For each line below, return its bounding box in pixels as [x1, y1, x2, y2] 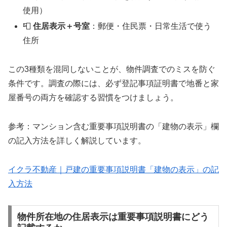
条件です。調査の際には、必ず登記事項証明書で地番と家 [8, 79, 219, 88]
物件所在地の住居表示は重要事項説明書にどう [17, 212, 209, 222]
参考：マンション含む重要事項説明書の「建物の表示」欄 [8, 122, 219, 131]
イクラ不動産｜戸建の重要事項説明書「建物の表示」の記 [8, 165, 219, 174]
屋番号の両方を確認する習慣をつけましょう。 [8, 93, 178, 102]
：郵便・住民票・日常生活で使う [90, 22, 212, 31]
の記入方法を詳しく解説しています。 [8, 136, 146, 145]
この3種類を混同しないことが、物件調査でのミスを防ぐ [8, 65, 215, 74]
